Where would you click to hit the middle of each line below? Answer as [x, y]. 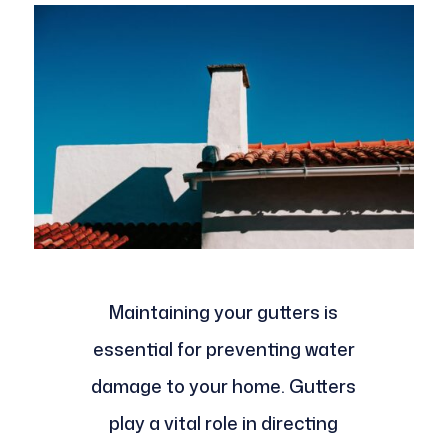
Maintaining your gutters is [224, 312]
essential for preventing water [223, 349]
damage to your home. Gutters [224, 386]
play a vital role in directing [224, 423]
